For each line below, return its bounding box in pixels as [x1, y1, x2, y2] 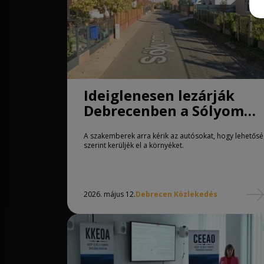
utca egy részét [84, 116, 191, 136]
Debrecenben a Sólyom [84, 101, 244, 120]
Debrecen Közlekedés [136, 189, 217, 199]
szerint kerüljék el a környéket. [84, 140, 184, 150]
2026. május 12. [84, 189, 136, 199]
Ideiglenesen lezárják [84, 85, 235, 105]
